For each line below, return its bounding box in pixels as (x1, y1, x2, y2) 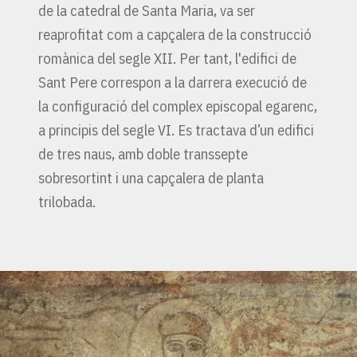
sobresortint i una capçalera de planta (38, 168, 264, 188)
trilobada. (38, 192, 96, 212)
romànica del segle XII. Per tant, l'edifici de (38, 49, 296, 69)
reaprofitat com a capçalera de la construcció (38, 25, 312, 45)
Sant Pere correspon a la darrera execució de (38, 73, 307, 92)
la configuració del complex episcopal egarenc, (38, 96, 317, 116)
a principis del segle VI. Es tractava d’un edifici (38, 120, 314, 140)
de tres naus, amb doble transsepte (38, 144, 248, 164)
